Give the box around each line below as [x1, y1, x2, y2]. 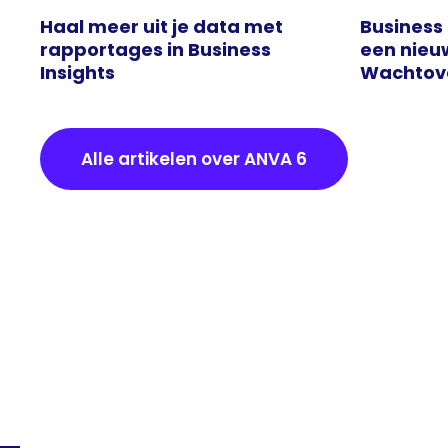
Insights [40, 60, 115, 86]
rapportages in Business [40, 37, 271, 63]
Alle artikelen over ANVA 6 [81, 147, 307, 172]
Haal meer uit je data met [40, 14, 283, 40]
